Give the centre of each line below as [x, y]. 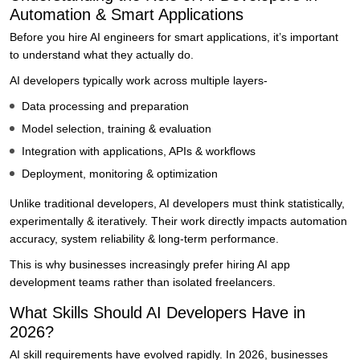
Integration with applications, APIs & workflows [139, 151]
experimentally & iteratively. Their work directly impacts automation [178, 221]
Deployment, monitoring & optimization [120, 174]
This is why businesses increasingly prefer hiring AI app [150, 265]
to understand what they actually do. [102, 55]
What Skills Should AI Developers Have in [157, 313]
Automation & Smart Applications [127, 15]
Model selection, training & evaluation [117, 129]
